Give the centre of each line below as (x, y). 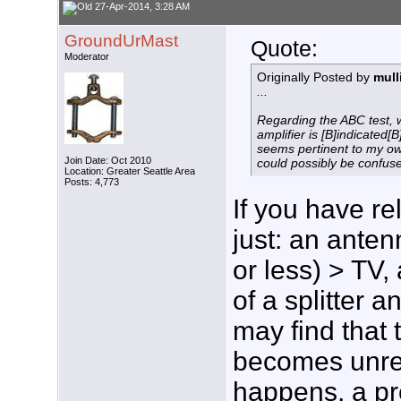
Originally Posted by (315, 77)
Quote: (284, 49)
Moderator (87, 57)
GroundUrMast (121, 41)
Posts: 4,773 (92, 182)
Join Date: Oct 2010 (108, 161)
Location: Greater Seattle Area (130, 171)
